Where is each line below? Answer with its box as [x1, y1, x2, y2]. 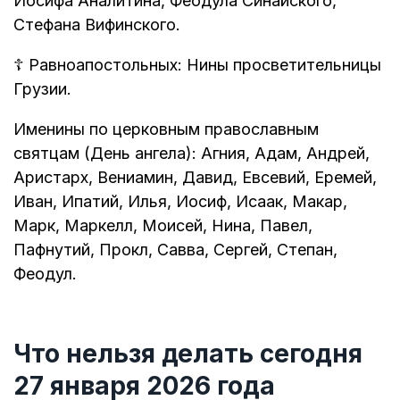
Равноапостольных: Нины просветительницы [24, 54, 381, 74]
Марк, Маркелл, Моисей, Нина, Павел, [13, 215, 312, 235]
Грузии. [13, 79, 71, 98]
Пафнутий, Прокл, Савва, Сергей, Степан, [13, 239, 337, 259]
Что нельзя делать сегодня [13, 338, 362, 370]
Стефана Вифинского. [13, 14, 180, 34]
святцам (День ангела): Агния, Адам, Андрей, [13, 143, 370, 162]
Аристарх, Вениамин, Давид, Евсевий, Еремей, [13, 167, 377, 187]
